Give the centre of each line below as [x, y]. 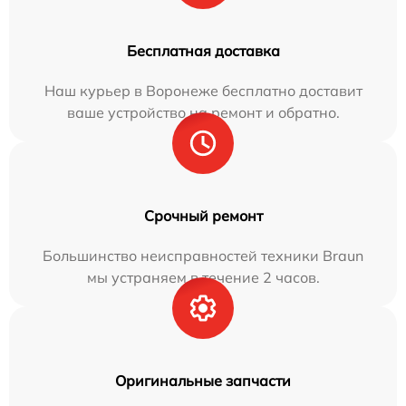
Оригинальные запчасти [203, 380]
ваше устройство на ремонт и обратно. [203, 112]
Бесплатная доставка [203, 50]
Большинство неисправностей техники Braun [203, 255]
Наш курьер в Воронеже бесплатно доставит [203, 90]
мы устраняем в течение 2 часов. [203, 277]
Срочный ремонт [203, 215]
